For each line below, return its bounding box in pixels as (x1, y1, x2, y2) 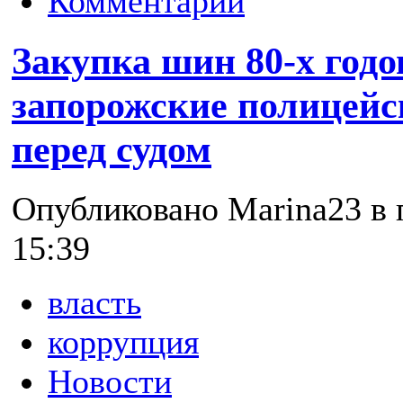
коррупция (48, 323, 199, 362)
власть (48, 283, 141, 322)
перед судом (12, 128, 211, 171)
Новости (48, 363, 172, 401)
